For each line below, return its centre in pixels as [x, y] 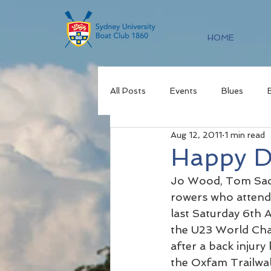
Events [184, 90]
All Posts [128, 90]
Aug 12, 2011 [196, 135]
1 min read [245, 135]
